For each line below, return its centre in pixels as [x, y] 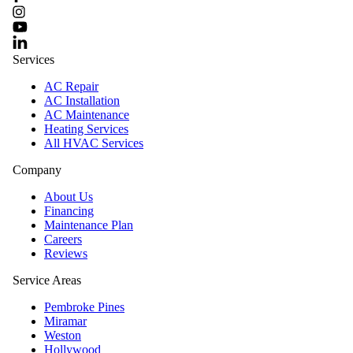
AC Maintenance [87, 115]
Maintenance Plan [89, 225]
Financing [69, 211]
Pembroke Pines [84, 307]
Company [37, 170]
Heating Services [86, 129]
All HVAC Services [94, 143]
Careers [63, 240]
